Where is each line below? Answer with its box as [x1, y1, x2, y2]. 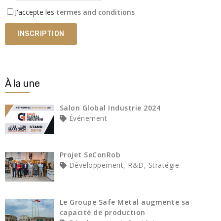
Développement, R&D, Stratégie [67, 160, 179, 170]
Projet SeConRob [59, 150, 120, 160]
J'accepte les [15, 7, 56, 17]
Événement [67, 113, 107, 123]
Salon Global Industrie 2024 [59, 103, 160, 112]
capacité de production [59, 208, 146, 218]
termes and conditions [56, 7, 135, 17]
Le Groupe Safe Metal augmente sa [59, 197, 190, 207]
